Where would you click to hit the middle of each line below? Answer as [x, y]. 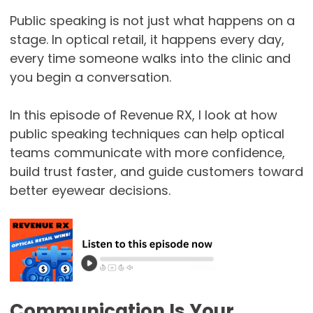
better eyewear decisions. [90, 191]
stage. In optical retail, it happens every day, [147, 40]
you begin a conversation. [90, 78]
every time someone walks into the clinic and [150, 59]
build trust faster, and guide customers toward [156, 172]
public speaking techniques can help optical [147, 134]
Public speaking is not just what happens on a [152, 21]
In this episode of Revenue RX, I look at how [143, 115]
